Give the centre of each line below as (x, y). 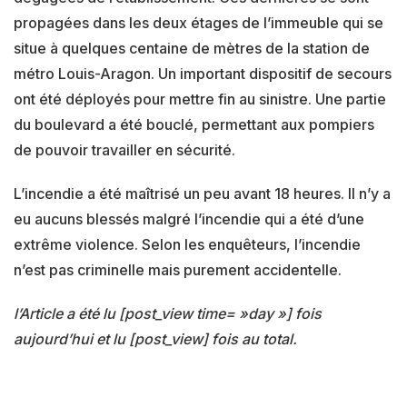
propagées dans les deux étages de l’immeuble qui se (199, 23)
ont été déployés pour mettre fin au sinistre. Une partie (200, 99)
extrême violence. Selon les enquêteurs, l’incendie (187, 244)
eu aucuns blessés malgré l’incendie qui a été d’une (189, 219)
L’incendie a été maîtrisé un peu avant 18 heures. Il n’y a (202, 194)
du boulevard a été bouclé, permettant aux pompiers (194, 124)
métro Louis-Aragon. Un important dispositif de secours (203, 74)
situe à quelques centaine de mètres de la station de (192, 48)
